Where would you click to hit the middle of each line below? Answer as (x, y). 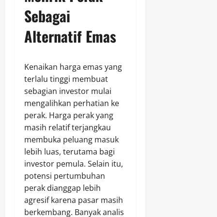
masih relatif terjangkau (68, 128)
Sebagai (47, 16)
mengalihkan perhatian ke (72, 103)
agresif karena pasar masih (74, 200)
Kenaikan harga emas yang (73, 67)
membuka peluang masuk (71, 140)
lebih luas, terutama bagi (70, 152)
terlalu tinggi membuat (66, 79)
